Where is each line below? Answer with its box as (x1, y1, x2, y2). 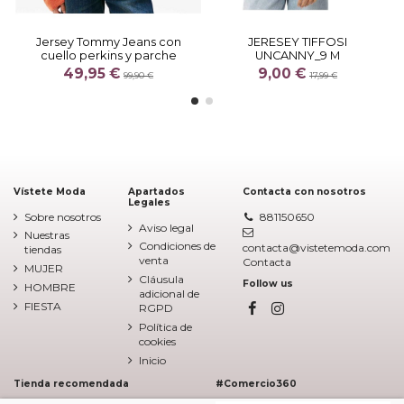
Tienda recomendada (14, 377, 129, 390)
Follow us (243, 277, 293, 289)
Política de (139, 319, 192, 334)
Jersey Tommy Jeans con (35, 34, 181, 49)
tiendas (24, 243, 61, 257)
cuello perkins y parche (40, 48, 177, 62)
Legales (128, 197, 170, 209)
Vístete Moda (14, 186, 86, 198)
